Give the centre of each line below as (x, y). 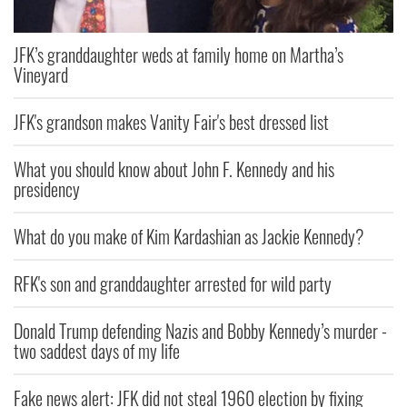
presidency (47, 189)
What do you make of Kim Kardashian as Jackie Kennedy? (189, 237)
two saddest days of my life (97, 351)
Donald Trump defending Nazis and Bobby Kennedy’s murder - (200, 331)
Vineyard (41, 75)
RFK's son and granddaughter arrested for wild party (173, 284)
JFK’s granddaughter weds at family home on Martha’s (179, 55)
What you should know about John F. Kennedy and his (174, 169)
